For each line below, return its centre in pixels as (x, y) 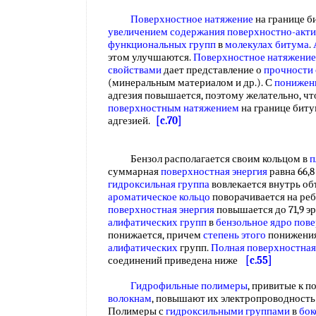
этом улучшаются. (151, 57)
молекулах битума (267, 44)
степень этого (235, 235)
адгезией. (132, 121)
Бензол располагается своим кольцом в (209, 159)
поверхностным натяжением (174, 108)
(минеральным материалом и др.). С (191, 83)
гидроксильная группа (159, 184)
